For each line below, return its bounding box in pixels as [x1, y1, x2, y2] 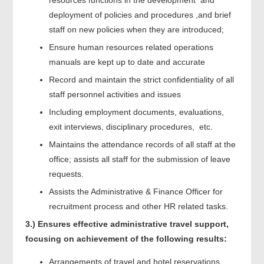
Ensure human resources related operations [48, 42, 213, 52]
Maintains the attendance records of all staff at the [48, 139, 236, 149]
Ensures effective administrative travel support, [37, 219, 229, 229]
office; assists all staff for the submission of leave [48, 154, 230, 164]
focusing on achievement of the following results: [25, 233, 227, 243]
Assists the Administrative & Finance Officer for [48, 186, 223, 196]
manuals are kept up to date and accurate [48, 57, 205, 67]
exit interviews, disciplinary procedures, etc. [48, 121, 213, 131]
